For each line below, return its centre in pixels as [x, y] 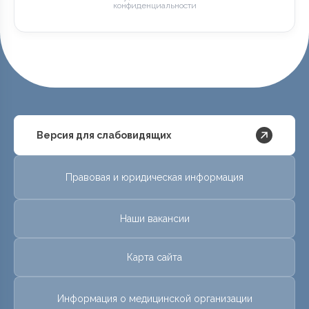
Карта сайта [154, 257]
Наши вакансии [154, 218]
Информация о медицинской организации [154, 298]
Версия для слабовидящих [104, 135]
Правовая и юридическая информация [154, 177]
